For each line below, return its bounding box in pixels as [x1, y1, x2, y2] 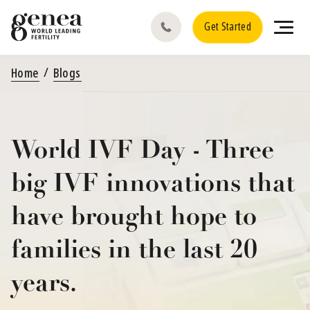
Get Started [204, 19, 251, 35]
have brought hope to [11, 205, 257, 230]
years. [11, 271, 77, 297]
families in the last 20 [11, 238, 257, 264]
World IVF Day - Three [11, 138, 274, 164]
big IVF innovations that [11, 172, 295, 197]
